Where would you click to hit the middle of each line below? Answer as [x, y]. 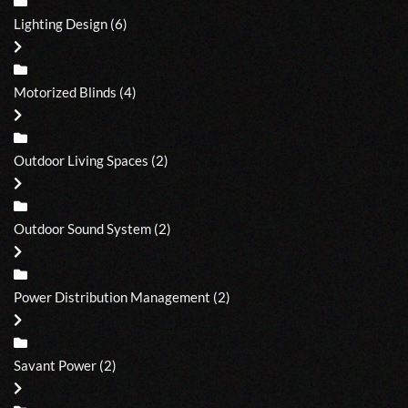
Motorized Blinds [65, 92]
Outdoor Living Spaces [81, 160]
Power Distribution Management [112, 296]
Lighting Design [61, 23]
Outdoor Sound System [82, 228]
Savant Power [55, 365]
